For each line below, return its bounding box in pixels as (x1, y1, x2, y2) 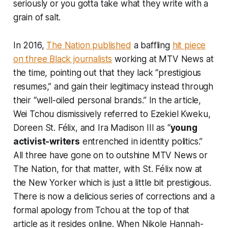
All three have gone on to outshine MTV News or (13, 150, 208, 160)
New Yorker (28, 177, 77, 188)
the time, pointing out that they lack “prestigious (13, 67, 202, 78)
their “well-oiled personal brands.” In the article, (13, 95, 202, 105)
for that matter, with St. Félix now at (59, 163, 203, 174)
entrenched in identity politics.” (79, 136, 203, 147)
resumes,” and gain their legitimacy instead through (13, 81, 214, 92)
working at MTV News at (112, 53, 214, 64)
